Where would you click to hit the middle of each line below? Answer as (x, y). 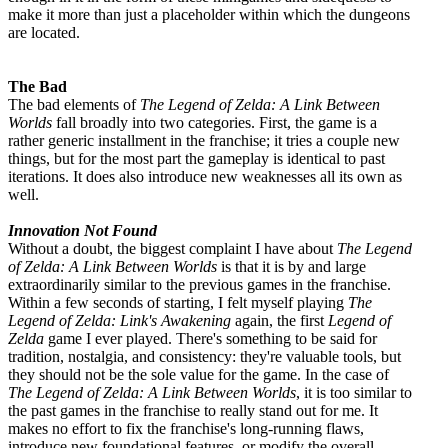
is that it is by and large (291, 266)
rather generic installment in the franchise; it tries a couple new (204, 140)
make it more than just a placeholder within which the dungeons (209, 14)
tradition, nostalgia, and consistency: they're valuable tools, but (204, 356)
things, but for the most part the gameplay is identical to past (196, 158)
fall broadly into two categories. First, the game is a (214, 122)
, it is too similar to (354, 392)
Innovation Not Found (82, 230)
